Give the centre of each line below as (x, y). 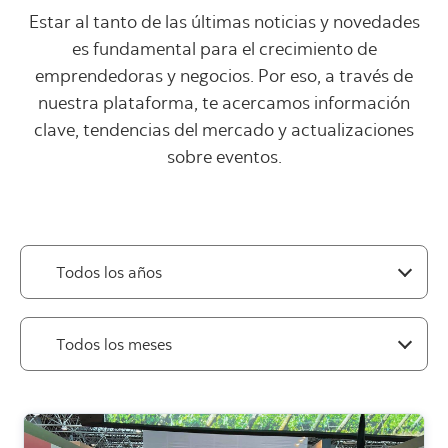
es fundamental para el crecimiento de (224, 50)
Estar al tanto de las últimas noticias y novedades (224, 23)
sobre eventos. (224, 158)
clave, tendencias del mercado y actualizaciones (224, 131)
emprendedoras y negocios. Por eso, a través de (224, 77)
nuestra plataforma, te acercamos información (224, 104)
